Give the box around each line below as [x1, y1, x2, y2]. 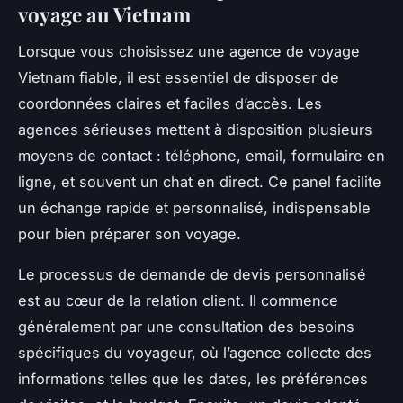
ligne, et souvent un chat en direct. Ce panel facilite [18, 173, 381, 192]
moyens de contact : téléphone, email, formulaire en [18, 147, 385, 166]
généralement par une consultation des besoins [18, 318, 354, 336]
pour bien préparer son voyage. [18, 225, 241, 244]
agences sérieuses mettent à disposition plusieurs [18, 121, 372, 139]
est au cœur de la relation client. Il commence [18, 291, 338, 310]
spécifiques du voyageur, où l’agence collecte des [18, 344, 372, 363]
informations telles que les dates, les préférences [18, 370, 368, 389]
